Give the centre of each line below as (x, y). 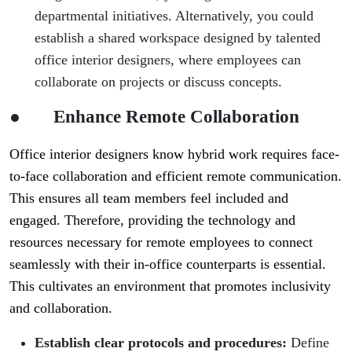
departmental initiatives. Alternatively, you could (174, 16)
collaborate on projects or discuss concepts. (158, 82)
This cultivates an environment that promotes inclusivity (170, 286)
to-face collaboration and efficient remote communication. (176, 176)
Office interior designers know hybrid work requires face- (174, 154)
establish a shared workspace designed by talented (178, 38)
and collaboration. (61, 308)
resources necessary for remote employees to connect (161, 242)
